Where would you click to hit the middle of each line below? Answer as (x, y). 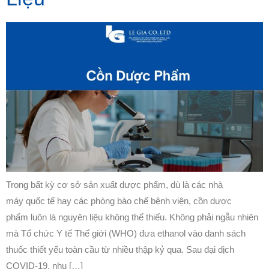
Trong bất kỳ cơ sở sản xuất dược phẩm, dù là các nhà (114, 185)
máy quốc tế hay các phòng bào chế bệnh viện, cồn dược (119, 201)
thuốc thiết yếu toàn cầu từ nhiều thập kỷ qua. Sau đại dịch (120, 250)
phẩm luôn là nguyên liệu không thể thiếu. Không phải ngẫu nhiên (132, 217)
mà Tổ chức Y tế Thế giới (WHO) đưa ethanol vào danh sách (126, 234)
